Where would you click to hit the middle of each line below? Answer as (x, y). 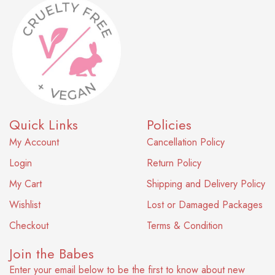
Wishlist (25, 205)
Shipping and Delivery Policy (206, 184)
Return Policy (174, 163)
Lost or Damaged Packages (205, 205)
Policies (169, 125)
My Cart (25, 184)
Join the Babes (52, 254)
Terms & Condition (185, 226)
